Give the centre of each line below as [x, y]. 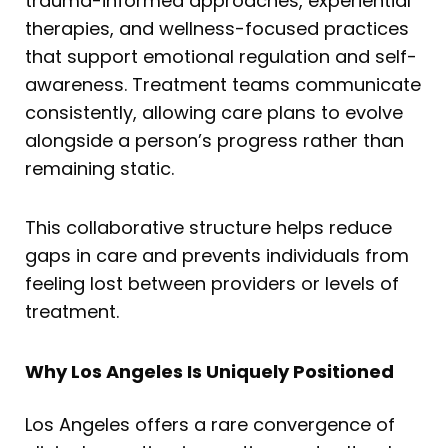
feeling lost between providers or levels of [212, 284]
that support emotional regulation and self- [221, 56]
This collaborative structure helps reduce [208, 228]
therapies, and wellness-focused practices [217, 28]
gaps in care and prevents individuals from [217, 256]
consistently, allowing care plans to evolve [214, 112]
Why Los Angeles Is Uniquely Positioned [209, 371]
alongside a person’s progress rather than [214, 140]
